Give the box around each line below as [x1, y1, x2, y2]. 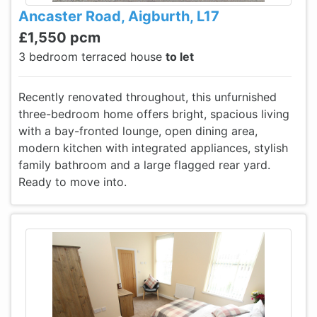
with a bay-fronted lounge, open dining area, [18, 124, 258, 138]
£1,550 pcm [18, 29, 100, 46]
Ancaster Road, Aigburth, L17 [18, 8, 219, 25]
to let [166, 50, 194, 64]
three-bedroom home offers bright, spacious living [18, 107, 289, 121]
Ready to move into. [18, 175, 127, 189]
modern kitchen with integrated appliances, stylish [18, 141, 288, 155]
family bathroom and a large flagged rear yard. [18, 158, 270, 172]
